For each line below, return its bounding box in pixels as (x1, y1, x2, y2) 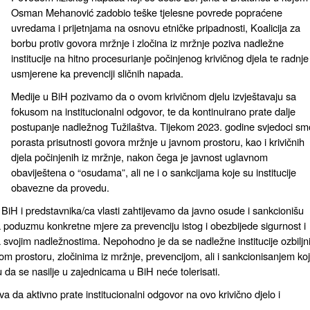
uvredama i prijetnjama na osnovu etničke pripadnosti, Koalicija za (11, 20, 300, 35)
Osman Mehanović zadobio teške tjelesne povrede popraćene (11, 5, 282, 19)
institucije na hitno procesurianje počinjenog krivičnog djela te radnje (11, 51, 309, 65)
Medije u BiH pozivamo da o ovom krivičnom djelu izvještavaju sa (11, 89, 296, 103)
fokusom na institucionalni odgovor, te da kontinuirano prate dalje (11, 104, 295, 118)
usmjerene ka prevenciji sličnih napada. (11, 66, 183, 80)
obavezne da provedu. (11, 180, 109, 194)
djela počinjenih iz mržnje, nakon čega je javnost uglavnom (11, 149, 268, 164)
